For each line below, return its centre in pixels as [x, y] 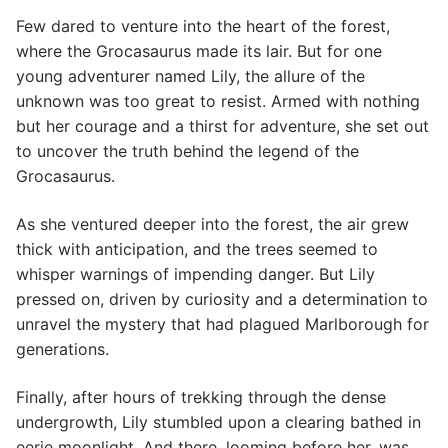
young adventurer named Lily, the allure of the [190, 76]
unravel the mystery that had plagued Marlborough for [222, 324]
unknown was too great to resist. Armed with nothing [218, 101]
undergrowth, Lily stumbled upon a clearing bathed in [218, 421]
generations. [62, 349]
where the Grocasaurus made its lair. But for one [199, 51]
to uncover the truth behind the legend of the [187, 151]
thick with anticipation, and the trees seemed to [197, 249]
